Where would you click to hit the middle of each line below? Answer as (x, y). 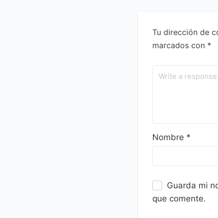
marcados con (180, 45)
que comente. (179, 198)
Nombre (169, 137)
